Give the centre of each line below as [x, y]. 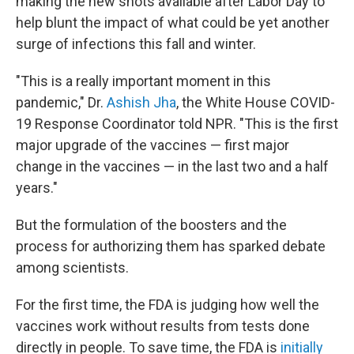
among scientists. [72, 267]
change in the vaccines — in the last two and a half [172, 166]
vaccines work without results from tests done [163, 326]
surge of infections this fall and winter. [136, 44]
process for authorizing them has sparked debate [171, 246]
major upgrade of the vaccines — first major [153, 145]
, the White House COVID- [256, 102]
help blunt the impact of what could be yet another [173, 23]
